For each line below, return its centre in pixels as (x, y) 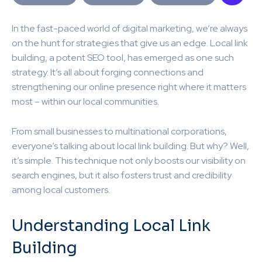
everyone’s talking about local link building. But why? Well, (130, 146)
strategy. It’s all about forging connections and (108, 72)
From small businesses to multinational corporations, (119, 131)
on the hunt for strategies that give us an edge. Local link (130, 43)
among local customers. (61, 189)
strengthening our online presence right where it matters (129, 87)
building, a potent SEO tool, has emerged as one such (123, 57)
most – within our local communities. (85, 101)
